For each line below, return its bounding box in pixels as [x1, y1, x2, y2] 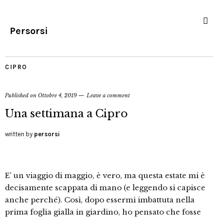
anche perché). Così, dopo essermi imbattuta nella [5, 195, 195, 204]
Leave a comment [87, 92, 130, 99]
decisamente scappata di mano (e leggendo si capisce [5, 183, 205, 192]
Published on [5, 92, 38, 99]
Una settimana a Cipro [5, 107, 128, 120]
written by [5, 130, 34, 138]
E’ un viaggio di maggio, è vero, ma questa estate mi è [5, 171, 205, 180]
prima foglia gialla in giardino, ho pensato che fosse [5, 207, 201, 217]
